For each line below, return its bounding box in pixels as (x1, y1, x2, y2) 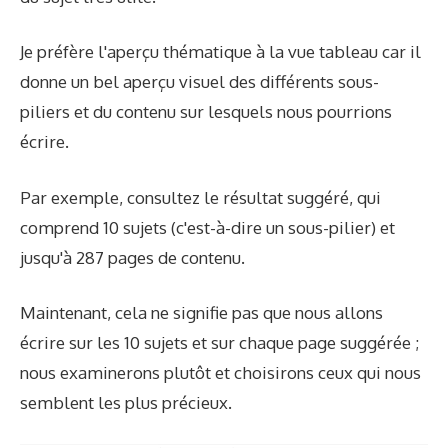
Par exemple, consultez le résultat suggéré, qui (20, 186, 381, 208)
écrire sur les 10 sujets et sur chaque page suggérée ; (20, 332, 419, 354)
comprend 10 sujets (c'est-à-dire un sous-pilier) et (20, 216, 395, 238)
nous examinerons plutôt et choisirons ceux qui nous (20, 362, 421, 384)
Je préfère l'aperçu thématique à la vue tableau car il (20, 41, 421, 63)
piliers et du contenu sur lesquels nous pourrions (20, 101, 392, 123)
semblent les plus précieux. (20, 392, 232, 414)
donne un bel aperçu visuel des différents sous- (20, 71, 379, 93)
